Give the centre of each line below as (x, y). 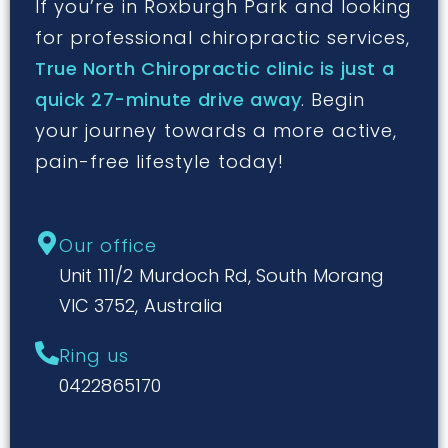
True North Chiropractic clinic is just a (215, 69)
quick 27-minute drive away (168, 100)
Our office (108, 246)
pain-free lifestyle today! (159, 162)
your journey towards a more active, (216, 131)
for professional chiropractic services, (223, 38)
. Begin (333, 100)
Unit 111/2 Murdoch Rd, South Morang (221, 276)
